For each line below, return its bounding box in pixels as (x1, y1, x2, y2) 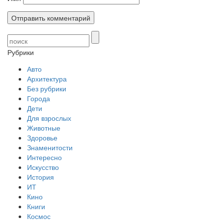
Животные (27, 122, 60, 133)
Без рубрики (27, 83, 66, 93)
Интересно (27, 152, 62, 162)
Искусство (27, 162, 59, 172)
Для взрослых (27, 112, 71, 123)
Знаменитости (27, 142, 73, 152)
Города (27, 93, 50, 103)
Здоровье (27, 132, 57, 142)
